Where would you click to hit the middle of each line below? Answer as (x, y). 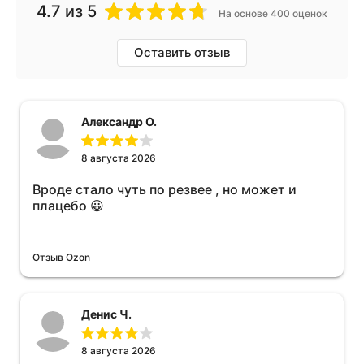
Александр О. (119, 122)
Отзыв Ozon (61, 257)
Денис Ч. (106, 314)
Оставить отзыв (182, 53)
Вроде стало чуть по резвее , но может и (165, 190)
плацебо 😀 (68, 206)
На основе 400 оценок (273, 14)
